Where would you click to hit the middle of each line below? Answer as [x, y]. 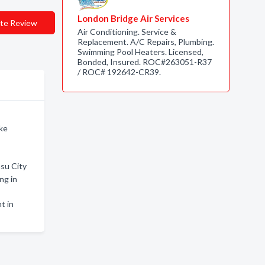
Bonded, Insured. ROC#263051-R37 [144, 62]
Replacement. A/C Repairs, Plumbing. [146, 42]
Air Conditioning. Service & [127, 32]
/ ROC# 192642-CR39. [119, 72]
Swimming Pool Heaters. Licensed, [140, 52]
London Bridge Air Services [133, 18]
